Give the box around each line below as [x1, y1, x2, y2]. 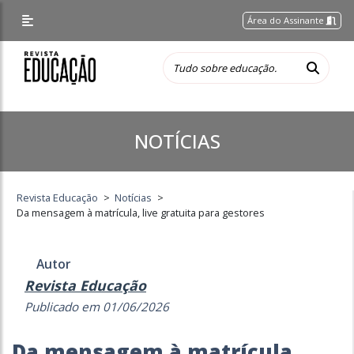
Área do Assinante [247, 14, 327, 26]
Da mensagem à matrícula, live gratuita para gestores [17, 205, 265, 220]
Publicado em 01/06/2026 [24, 299, 169, 314]
